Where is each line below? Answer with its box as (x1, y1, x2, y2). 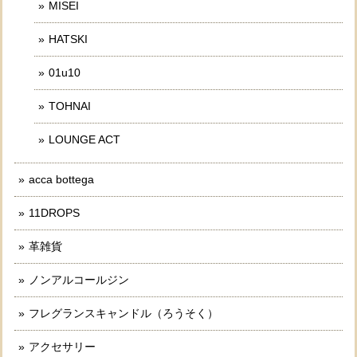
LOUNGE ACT (49, 132, 120, 146)
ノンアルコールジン (29, 273, 129, 286)
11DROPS (29, 206, 80, 219)
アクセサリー (29, 339, 96, 353)
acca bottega (29, 172, 94, 186)
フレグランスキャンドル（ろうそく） (29, 306, 218, 320)
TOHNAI (49, 99, 91, 112)
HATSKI (49, 32, 88, 45)
